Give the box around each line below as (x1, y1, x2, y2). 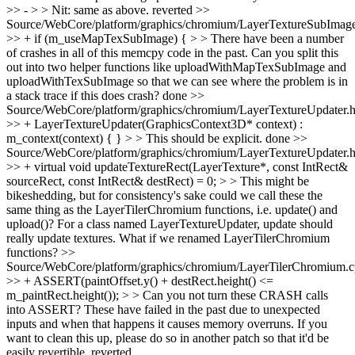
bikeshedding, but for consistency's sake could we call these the (6, 189, 323, 202)
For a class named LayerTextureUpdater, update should (54, 217, 333, 231)
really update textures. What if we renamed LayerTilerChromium (6, 231, 330, 245)
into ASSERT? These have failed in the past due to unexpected (6, 303, 320, 316)
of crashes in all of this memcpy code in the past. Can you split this (6, 46, 338, 59)
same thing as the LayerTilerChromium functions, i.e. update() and (6, 203, 338, 216)
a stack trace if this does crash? (6, 89, 159, 102)
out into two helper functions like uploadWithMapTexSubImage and (6, 60, 346, 74)
